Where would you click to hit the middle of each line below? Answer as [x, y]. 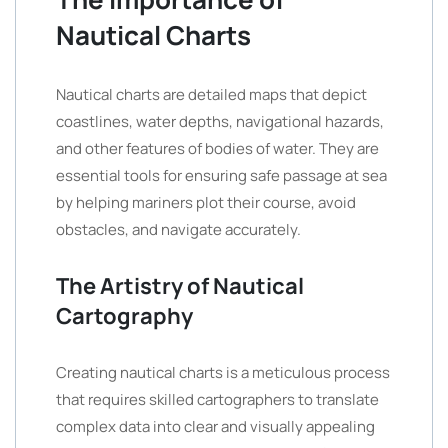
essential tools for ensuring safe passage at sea [221, 175]
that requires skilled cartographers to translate [217, 399]
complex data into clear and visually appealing [215, 426]
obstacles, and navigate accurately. [178, 229]
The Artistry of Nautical [180, 286]
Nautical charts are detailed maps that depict [211, 94]
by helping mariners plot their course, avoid [206, 202]
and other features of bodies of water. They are [217, 148]
